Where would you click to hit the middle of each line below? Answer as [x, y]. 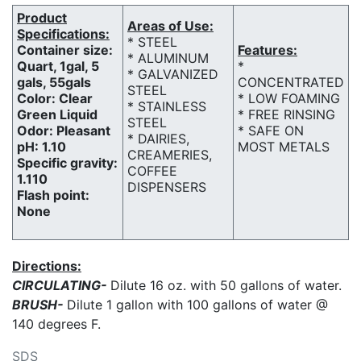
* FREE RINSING [286, 114]
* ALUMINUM [168, 58]
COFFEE [152, 171]
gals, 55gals [54, 82]
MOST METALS [284, 147]
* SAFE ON [271, 131]
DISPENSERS [167, 187]
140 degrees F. [56, 324]
